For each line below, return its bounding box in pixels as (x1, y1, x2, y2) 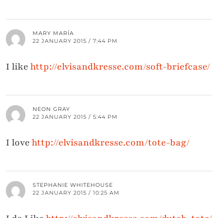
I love (6, 136, 32, 149)
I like (6, 60, 30, 73)
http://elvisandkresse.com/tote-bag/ (32, 136, 190, 149)
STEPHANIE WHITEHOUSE (33, 182, 113, 189)
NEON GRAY (33, 106, 70, 113)
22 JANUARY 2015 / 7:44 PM (33, 37, 118, 45)
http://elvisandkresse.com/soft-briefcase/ (30, 60, 210, 73)
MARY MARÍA (33, 30, 74, 37)
